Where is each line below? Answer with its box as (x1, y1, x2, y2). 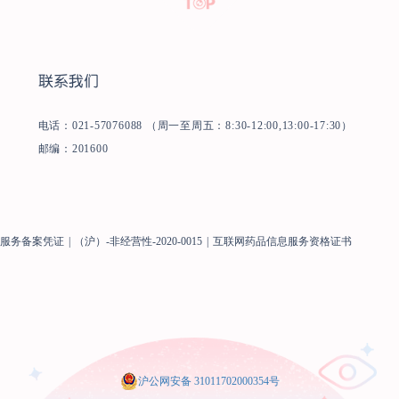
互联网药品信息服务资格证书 (212, 234, 352, 248)
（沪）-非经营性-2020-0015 (74, 234, 203, 248)
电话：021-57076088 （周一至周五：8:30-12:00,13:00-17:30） (37, 118, 353, 132)
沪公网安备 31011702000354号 (137, 374, 280, 387)
